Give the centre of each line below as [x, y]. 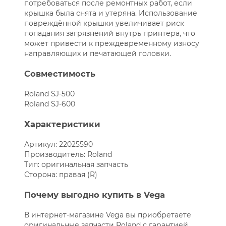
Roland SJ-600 [49, 104]
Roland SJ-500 [49, 94]
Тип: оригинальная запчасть [76, 165]
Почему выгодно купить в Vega [94, 195]
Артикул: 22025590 [58, 145]
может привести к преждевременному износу [111, 44]
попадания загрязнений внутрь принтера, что [109, 34]
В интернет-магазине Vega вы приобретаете [107, 215]
